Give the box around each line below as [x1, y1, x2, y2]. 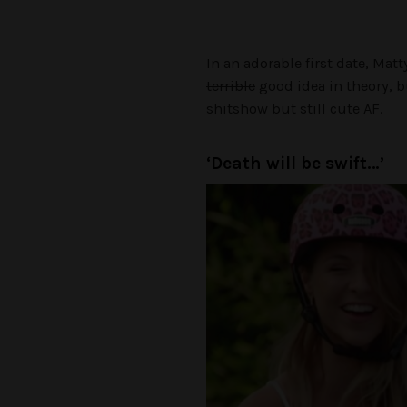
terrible [206, 77, 255, 94]
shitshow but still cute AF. [206, 100, 382, 117]
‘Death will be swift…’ [206, 153, 384, 174]
